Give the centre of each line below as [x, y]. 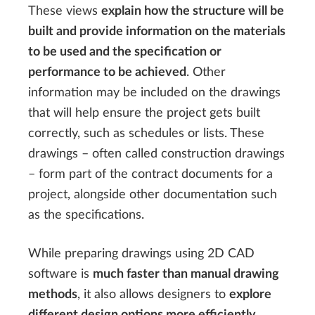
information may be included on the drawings [154, 92]
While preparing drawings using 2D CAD [141, 254]
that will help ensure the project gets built [144, 112]
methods [53, 295]
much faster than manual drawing [186, 274]
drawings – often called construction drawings [156, 153]
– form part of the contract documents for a [150, 174]
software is [60, 274]
